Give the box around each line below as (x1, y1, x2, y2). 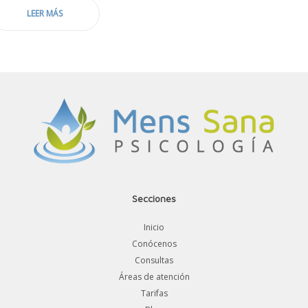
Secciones (132, 192, 176, 204)
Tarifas (140, 287, 168, 299)
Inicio (144, 221, 164, 233)
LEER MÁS (27, 8, 63, 20)
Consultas (135, 254, 173, 266)
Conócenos (131, 237, 177, 250)
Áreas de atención (118, 270, 190, 283)
